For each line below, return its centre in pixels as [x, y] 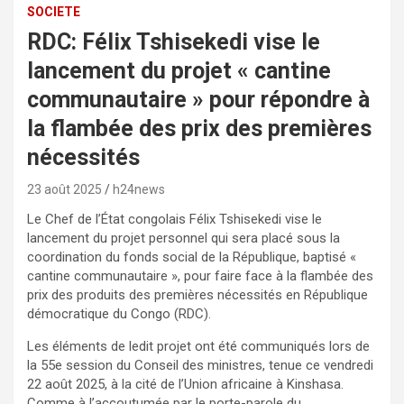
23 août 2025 [64, 189]
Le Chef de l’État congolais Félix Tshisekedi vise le [174, 219]
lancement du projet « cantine [179, 70]
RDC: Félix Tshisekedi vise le [174, 41]
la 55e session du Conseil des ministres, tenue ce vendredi [200, 365]
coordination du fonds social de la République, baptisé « [192, 257]
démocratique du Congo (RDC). [119, 313]
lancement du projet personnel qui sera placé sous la [184, 238]
